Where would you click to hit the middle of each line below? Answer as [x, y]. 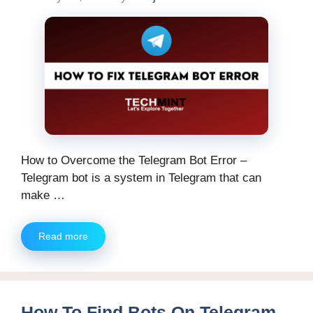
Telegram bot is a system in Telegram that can [141, 178]
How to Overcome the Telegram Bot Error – [134, 161]
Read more [63, 236]
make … [43, 196]
